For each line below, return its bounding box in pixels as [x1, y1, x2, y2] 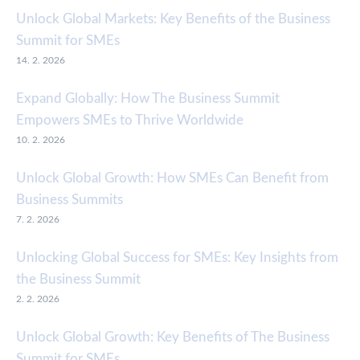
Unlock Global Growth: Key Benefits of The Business [16, 330, 329, 345]
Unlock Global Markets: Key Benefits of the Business [16, 12, 330, 27]
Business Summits [16, 193, 123, 207]
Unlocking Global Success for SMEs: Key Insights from [16, 251, 338, 265]
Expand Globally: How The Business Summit [16, 92, 280, 106]
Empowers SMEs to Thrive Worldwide [16, 113, 243, 128]
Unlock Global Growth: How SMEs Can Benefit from [16, 171, 329, 186]
